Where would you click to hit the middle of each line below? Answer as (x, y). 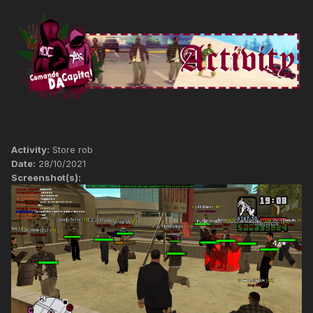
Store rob (71, 150)
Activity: (30, 150)
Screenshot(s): (46, 178)
